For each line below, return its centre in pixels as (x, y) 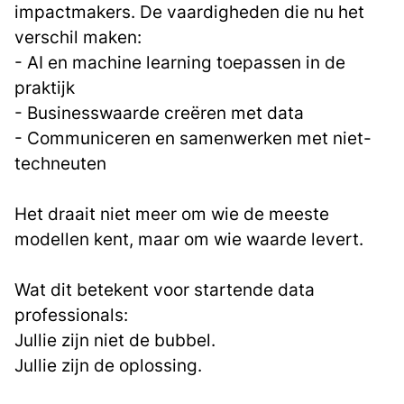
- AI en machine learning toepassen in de (180, 62)
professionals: (71, 315)
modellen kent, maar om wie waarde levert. (189, 239)
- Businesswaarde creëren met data (159, 113)
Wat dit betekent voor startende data (165, 289)
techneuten (60, 163)
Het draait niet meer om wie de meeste (172, 214)
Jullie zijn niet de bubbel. (115, 340)
